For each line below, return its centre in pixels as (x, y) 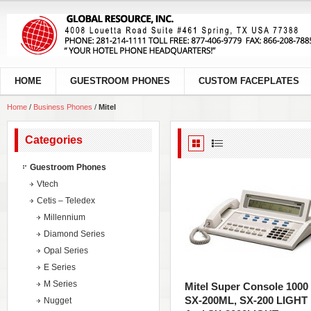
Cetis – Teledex (66, 201)
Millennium (65, 217)
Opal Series (66, 251)
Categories (54, 140)
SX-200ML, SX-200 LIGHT (246, 300)
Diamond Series (74, 234)
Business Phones (64, 107)
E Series (60, 267)
